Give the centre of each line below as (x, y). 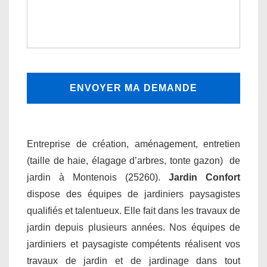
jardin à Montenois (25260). (98, 177)
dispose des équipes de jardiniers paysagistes (133, 194)
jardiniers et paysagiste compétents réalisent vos (133, 244)
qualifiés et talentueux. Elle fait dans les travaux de (133, 211)
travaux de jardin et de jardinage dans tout (133, 261)
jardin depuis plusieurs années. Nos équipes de (133, 227)
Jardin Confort (204, 177)
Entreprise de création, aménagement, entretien (133, 144)
